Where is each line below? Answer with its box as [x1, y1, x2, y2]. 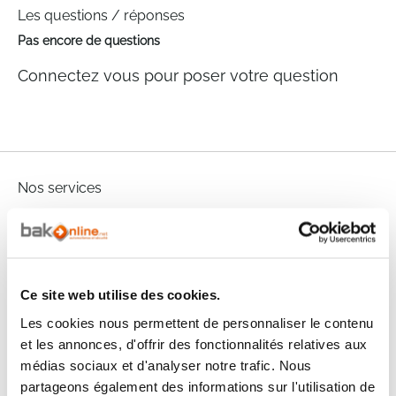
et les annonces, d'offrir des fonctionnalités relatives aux [20, 336, 368, 351]
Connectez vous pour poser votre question [18, 65, 339, 85]
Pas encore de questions [18, 33, 160, 48]
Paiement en [232, 217, 306, 232]
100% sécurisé [64, 234, 145, 249]
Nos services [18, 179, 102, 196]
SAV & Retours [232, 287, 316, 302]
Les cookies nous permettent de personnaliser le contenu [20, 315, 374, 330]
